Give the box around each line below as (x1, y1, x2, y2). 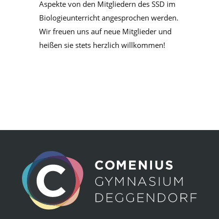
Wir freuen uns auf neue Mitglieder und (39, 26, 172, 36)
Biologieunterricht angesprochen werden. (39, 13, 178, 22)
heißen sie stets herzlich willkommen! (39, 40, 165, 50)
